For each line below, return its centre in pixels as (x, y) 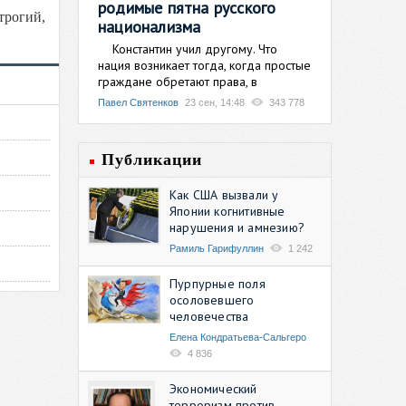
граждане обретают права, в (178, 81)
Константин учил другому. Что (188, 48)
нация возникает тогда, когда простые (204, 65)
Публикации (152, 159)
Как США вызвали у (224, 194)
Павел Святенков (138, 102)
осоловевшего (212, 300)
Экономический (213, 388)
